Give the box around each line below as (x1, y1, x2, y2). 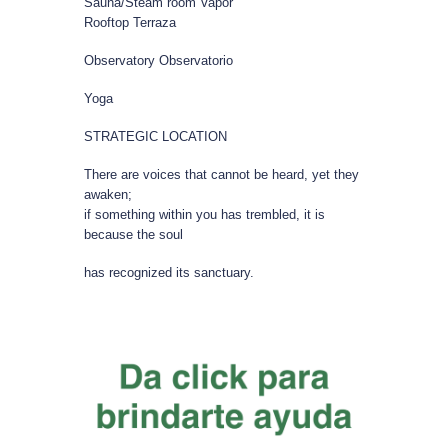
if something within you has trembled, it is (84, 206, 326, 222)
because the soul (84, 226, 184, 242)
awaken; (84, 186, 133, 202)
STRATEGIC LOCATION (84, 128, 228, 144)
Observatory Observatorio (84, 52, 234, 68)
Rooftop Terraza (84, 14, 177, 30)
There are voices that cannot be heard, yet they (84, 166, 360, 182)
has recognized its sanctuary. (84, 264, 255, 280)
